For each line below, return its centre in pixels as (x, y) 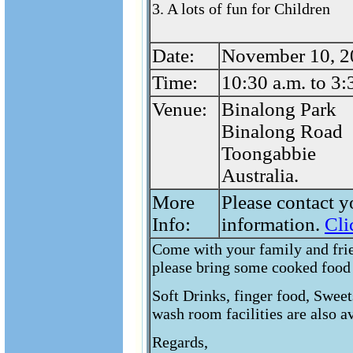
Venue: (180, 109)
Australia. (260, 175)
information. (273, 224)
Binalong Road (282, 131)
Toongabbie (269, 153)
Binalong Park (279, 109)
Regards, (180, 342)
